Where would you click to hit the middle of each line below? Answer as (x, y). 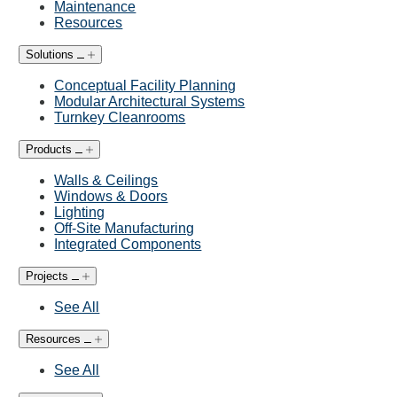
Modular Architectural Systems (150, 101)
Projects (47, 276)
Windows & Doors (111, 196)
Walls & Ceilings (106, 180)
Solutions (50, 54)
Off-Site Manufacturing (125, 228)
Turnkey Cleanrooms (120, 117)
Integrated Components (128, 244)
